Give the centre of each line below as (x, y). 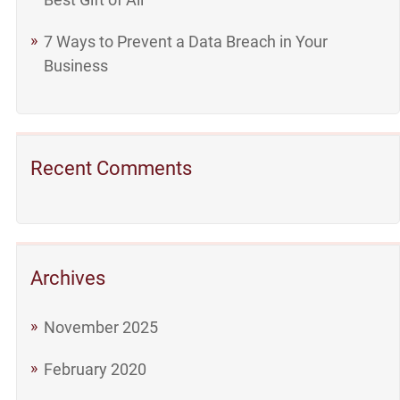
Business (75, 66)
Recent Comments (111, 168)
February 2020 (95, 369)
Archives (67, 278)
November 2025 (100, 327)
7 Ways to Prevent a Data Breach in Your (185, 42)
